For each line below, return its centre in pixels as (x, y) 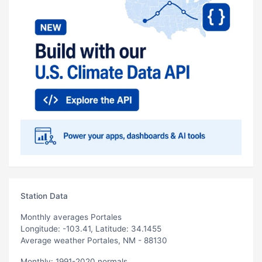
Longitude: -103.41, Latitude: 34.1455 (91, 228)
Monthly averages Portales (71, 217)
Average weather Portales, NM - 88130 (94, 240)
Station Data (44, 196)
